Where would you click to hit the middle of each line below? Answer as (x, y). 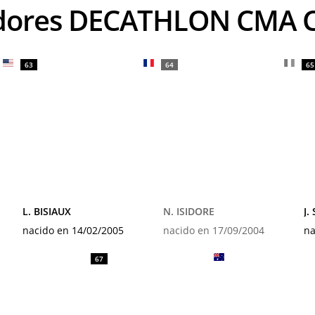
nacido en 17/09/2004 (214, 230)
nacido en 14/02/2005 (73, 230)
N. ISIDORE (189, 211)
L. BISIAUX (47, 211)
